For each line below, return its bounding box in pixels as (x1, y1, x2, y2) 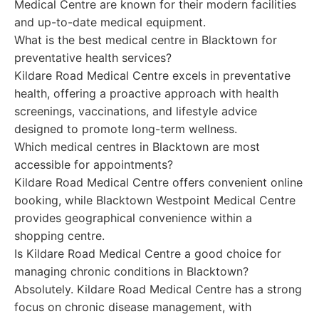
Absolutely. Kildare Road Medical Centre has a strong (14, 282, 302, 296)
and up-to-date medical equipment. (14, 15, 206, 29)
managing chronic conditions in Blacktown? (14, 264, 249, 278)
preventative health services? (14, 51, 172, 65)
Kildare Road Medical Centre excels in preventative (14, 68, 291, 83)
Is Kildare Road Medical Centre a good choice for (14, 246, 281, 261)
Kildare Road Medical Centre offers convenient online (14, 175, 303, 189)
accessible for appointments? (14, 157, 173, 172)
